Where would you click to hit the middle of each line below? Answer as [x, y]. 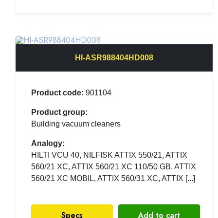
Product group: [59, 112]
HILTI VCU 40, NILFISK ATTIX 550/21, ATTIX [109, 155]
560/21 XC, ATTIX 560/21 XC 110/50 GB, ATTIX [114, 166]
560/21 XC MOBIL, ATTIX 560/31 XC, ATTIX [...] [113, 178]
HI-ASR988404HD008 [114, 57]
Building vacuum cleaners [76, 124]
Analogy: [48, 143]
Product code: [57, 92]
